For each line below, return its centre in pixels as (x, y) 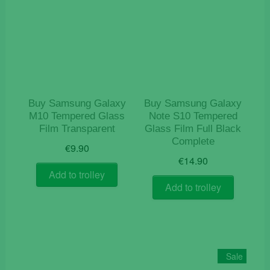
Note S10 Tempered (193, 116)
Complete (193, 141)
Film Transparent (77, 128)
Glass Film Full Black (193, 128)
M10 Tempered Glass (77, 116)
